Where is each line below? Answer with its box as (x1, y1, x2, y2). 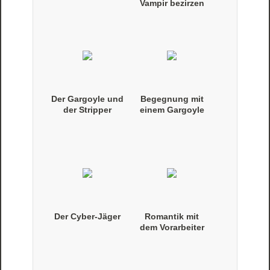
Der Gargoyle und (51, 94, 124, 104)
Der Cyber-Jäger (54, 212, 121, 222)
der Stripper (63, 105, 112, 115)
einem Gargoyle (139, 105, 204, 115)
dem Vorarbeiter (139, 222, 204, 233)
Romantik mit (145, 212, 199, 222)
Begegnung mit (140, 94, 204, 104)
